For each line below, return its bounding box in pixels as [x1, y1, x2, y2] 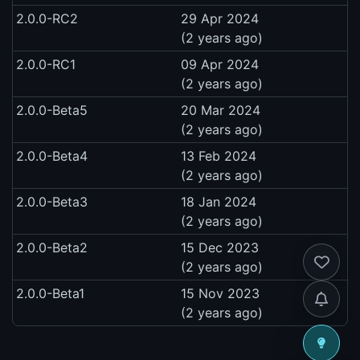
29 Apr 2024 [181, 10, 259, 27]
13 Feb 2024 [181, 147, 256, 164]
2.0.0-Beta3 [16, 193, 88, 210]
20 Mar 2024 [181, 101, 260, 118]
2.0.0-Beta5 [16, 101, 88, 118]
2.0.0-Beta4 [16, 147, 88, 164]
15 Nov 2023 [181, 284, 260, 301]
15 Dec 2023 [181, 239, 259, 256]
